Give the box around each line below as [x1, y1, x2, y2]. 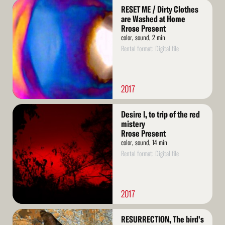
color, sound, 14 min [121, 138, 167, 147]
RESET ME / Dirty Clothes [121, 4, 198, 15]
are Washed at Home [121, 14, 185, 25]
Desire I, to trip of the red [121, 109, 200, 120]
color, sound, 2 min [121, 33, 165, 42]
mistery [121, 119, 145, 130]
